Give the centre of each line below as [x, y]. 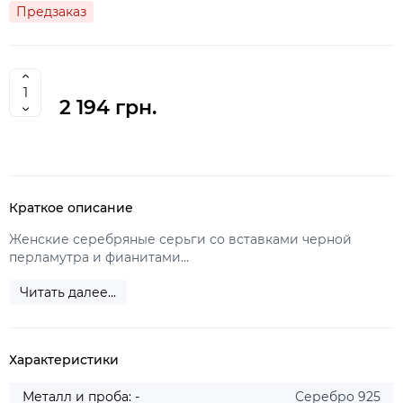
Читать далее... [68, 292]
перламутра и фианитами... [99, 257]
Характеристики [64, 360]
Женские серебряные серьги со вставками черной [180, 239]
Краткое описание [71, 208]
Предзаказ [51, 12]
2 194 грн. [108, 107]
